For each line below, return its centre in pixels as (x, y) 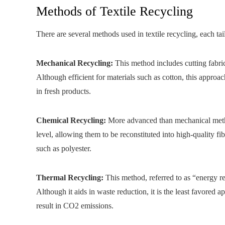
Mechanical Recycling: (75, 63)
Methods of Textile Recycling (115, 11)
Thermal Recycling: (70, 178)
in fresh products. (64, 91)
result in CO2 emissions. (75, 206)
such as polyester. (64, 148)
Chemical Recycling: (71, 120)
